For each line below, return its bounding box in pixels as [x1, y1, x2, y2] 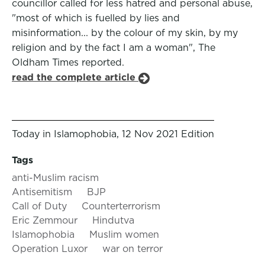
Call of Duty [12, 201, 67, 212]
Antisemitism [12, 186, 72, 198]
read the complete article [12, 72, 138, 83]
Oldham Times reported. [12, 57, 124, 68]
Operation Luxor [12, 243, 88, 254]
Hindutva [92, 215, 134, 226]
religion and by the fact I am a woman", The [12, 42, 215, 53]
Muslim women [89, 229, 159, 240]
